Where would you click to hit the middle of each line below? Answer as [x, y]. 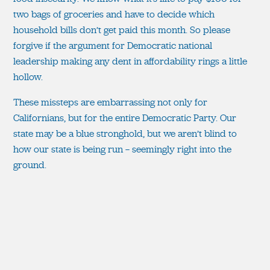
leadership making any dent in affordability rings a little [130, 61]
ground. [30, 165]
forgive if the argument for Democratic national [113, 45]
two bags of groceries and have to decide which [114, 14]
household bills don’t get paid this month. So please [122, 30]
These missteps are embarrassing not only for [110, 102]
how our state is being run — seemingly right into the [122, 149]
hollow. [28, 77]
